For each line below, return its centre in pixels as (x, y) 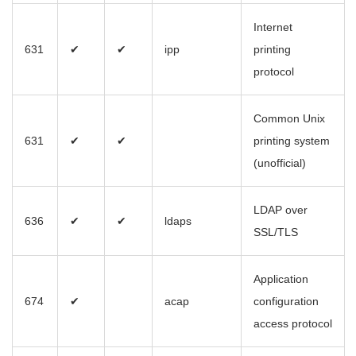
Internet (273, 27)
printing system (292, 141)
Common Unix (289, 119)
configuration (286, 302)
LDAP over (281, 210)
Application (281, 279)
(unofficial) (280, 163)
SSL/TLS (276, 232)
